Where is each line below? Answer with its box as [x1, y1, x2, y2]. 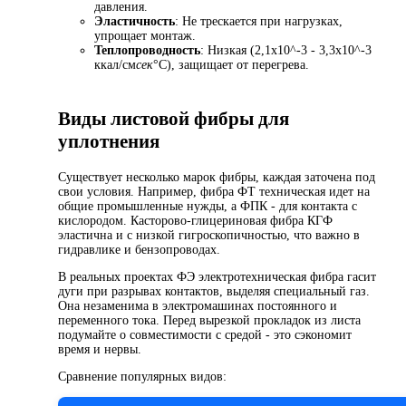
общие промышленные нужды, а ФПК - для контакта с [58, 199, 357, 214]
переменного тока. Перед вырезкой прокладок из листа [58, 314, 361, 328]
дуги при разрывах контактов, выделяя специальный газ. [58, 285, 370, 299]
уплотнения [58, 130, 159, 152]
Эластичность [94, 14, 175, 29]
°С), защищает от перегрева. [153, 58, 309, 72]
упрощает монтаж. [94, 29, 196, 43]
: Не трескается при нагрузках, [175, 14, 343, 29]
